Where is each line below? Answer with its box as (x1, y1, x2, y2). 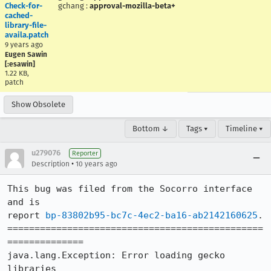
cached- (5, 11, 33, 20)
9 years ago (5, 41, 43, 49)
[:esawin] (5, 60, 35, 68)
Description (31, 160, 70, 168)
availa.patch (5, 30, 48, 39)
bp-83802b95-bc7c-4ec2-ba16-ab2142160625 (45, 210, 258, 221)
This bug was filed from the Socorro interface (7, 183, 252, 194)
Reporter (72, 149, 98, 157)
